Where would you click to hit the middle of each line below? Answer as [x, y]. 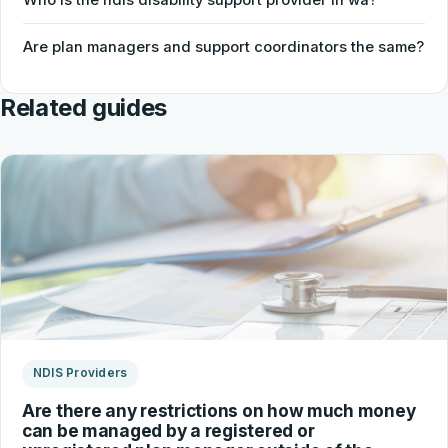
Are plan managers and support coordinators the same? [224, 46]
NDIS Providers [80, 373]
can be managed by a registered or [168, 430]
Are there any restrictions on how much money [218, 410]
